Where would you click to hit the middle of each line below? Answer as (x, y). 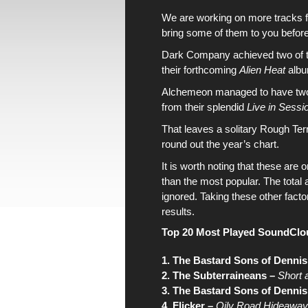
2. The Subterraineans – (218, 275)
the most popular (221, 181)
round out (184, 144)
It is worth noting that (209, 166)
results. (178, 211)
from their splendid (204, 107)
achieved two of (268, 55)
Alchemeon (187, 92)
